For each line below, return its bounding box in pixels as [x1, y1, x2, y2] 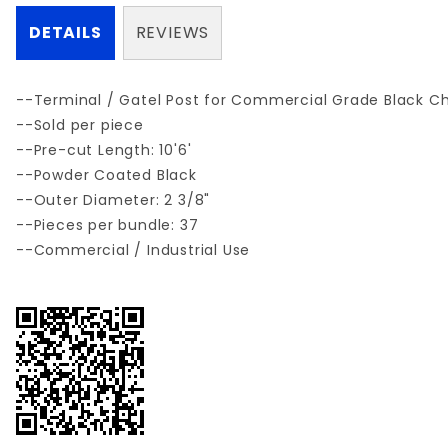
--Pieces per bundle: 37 [16, 215, 204, 236]
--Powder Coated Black [16, 165, 202, 186]
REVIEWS [135, 21, 210, 45]
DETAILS [29, 21, 102, 45]
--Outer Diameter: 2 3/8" [16, 190, 215, 211]
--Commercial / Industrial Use [16, 240, 251, 261]
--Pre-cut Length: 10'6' [16, 140, 197, 161]
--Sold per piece [16, 115, 149, 136]
